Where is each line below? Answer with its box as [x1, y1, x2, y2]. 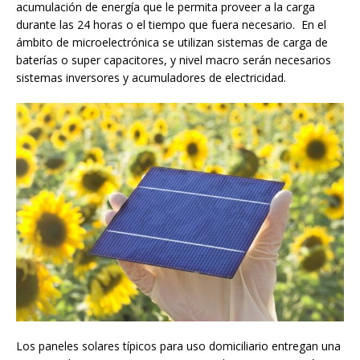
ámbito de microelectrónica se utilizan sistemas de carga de [16, 34, 328, 50]
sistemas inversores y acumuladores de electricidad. [16, 69, 286, 85]
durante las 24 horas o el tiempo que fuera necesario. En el [16, 16, 326, 32]
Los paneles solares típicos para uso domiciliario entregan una [16, 337, 341, 354]
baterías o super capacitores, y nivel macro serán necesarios [16, 51, 331, 67]
